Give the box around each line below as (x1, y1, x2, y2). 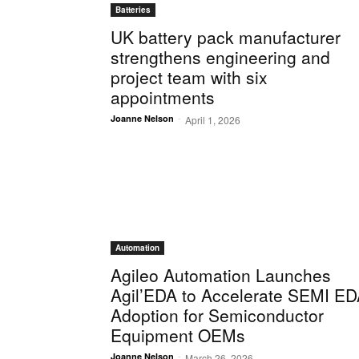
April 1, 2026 (185, 113, 240, 127)
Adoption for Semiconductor (111, 303, 324, 328)
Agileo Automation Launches (111, 263, 331, 288)
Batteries (115, 4, 151, 16)
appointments (111, 85, 215, 110)
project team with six (111, 65, 268, 90)
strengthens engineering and (111, 45, 330, 70)
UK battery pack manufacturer (111, 25, 341, 50)
